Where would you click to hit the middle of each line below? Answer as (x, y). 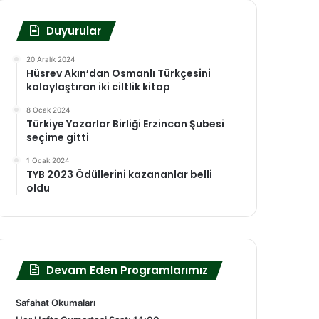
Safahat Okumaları (56, 303)
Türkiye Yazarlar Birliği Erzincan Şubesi (125, 124)
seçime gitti (58, 138)
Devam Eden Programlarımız (127, 271)
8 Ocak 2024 (48, 110)
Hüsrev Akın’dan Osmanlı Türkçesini (119, 74)
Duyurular (74, 31)
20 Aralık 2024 (51, 59)
